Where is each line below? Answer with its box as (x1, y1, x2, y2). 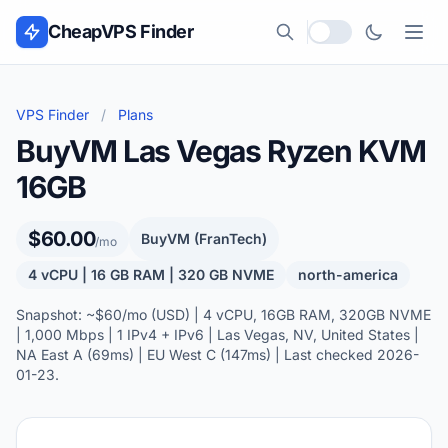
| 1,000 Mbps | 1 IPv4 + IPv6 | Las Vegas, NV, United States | (16, 326, 419, 343)
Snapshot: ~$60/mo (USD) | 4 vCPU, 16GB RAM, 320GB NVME (16, 306, 431, 323)
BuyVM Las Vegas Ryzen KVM (16, 133, 426, 169)
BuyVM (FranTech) (141, 230, 267, 247)
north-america (298, 266, 398, 283)
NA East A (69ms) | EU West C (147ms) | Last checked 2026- (16, 346, 419, 363)
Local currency (307, 32, 419, 53)
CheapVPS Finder (48, 21, 194, 42)
